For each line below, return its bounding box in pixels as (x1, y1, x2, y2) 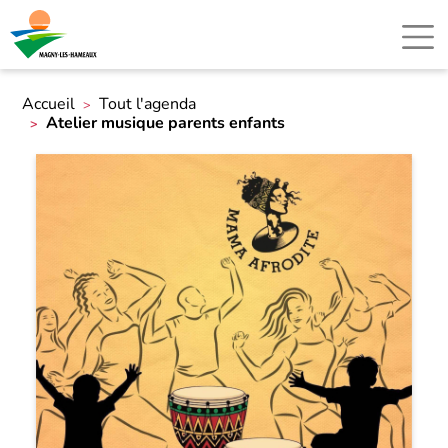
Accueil (22, 93, 76, 115)
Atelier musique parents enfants (46, 112, 286, 134)
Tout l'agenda (99, 93, 197, 115)
